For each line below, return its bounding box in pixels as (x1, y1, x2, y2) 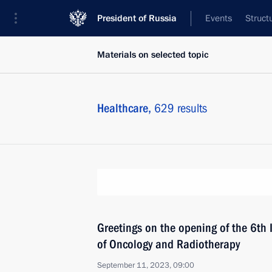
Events (205, 12, 232, 24)
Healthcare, (97, 101, 154, 115)
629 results (154, 101, 207, 115)
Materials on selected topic (97, 49, 209, 61)
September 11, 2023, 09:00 (97, 260, 194, 271)
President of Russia (97, 12, 177, 24)
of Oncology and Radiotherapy (97, 237, 240, 251)
